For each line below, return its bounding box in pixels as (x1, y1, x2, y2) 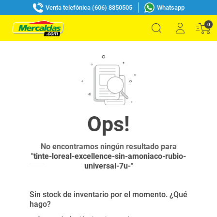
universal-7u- (84, 161, 131, 170)
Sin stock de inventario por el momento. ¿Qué (30, 190, 187, 199)
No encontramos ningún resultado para (40, 142, 177, 151)
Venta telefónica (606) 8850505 (45, 3, 132, 11)
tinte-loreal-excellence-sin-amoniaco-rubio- (33, 152, 186, 161)
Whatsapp (156, 3, 185, 11)
